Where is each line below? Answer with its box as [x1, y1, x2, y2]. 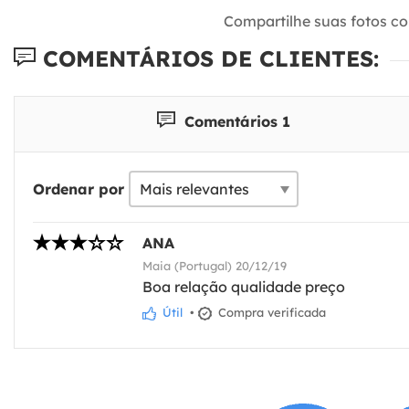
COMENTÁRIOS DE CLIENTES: [36, 45, 379, 73]
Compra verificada [215, 304, 326, 320]
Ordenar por [33, 179, 124, 198]
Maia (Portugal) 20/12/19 [142, 257, 287, 273]
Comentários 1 [179, 111, 290, 131]
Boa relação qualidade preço [142, 277, 345, 296]
